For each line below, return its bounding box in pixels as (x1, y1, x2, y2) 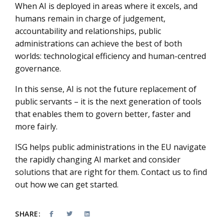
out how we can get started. (15, 179, 118, 190)
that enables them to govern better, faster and (15, 108, 190, 119)
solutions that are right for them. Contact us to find (15, 166, 207, 177)
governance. (15, 63, 61, 74)
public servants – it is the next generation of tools (15, 96, 201, 107)
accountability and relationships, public (15, 25, 161, 36)
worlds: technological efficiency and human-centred (15, 50, 206, 61)
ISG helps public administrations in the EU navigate (15, 141, 206, 152)
